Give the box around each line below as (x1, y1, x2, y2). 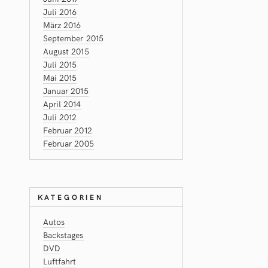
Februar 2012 (42, 124, 92, 136)
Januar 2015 (42, 85, 89, 96)
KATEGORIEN (37, 192, 103, 202)
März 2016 (42, 19, 81, 31)
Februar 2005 (42, 138, 94, 149)
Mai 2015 (42, 72, 77, 83)
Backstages (42, 229, 84, 240)
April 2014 (42, 98, 81, 109)
